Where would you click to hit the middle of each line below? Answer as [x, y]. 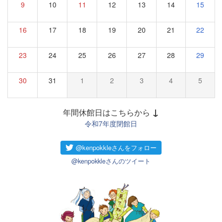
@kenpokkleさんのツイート [111, 161]
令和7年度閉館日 [111, 123]
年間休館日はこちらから [107, 112]
